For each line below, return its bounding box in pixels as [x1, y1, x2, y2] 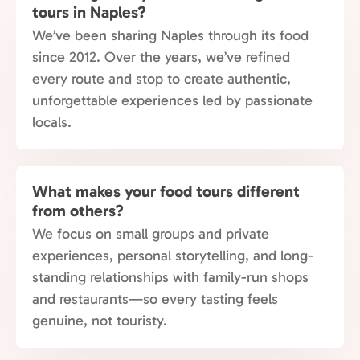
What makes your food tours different [32, 182, 300, 201]
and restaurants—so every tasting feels [32, 290, 278, 308]
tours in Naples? [32, 2, 146, 22]
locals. [32, 113, 72, 131]
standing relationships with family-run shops [32, 268, 309, 286]
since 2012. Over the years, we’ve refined [32, 48, 290, 66]
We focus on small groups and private [32, 225, 269, 243]
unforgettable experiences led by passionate [32, 92, 313, 109]
